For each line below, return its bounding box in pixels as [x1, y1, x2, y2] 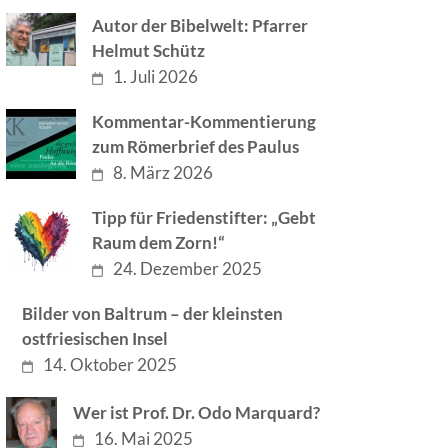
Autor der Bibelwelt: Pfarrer [92, 15, 309, 36]
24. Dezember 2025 [113, 258, 263, 279]
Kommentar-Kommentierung [92, 111, 317, 132]
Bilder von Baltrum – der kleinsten [22, 303, 284, 324]
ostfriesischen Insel [22, 328, 169, 349]
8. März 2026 [113, 162, 214, 183]
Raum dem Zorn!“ [92, 232, 226, 253]
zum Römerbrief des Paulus [92, 136, 300, 157]
